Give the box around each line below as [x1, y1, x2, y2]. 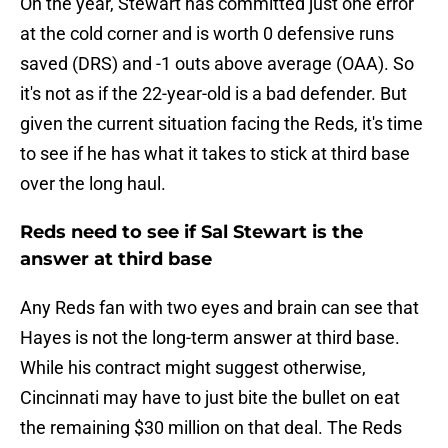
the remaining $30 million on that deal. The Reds [20, 417, 402, 439]
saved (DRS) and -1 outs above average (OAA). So [20, 53, 414, 75]
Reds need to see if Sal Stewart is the [20, 221, 363, 244]
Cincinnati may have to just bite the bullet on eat [20, 387, 400, 409]
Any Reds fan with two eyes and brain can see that [20, 297, 419, 319]
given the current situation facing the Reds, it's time [20, 113, 423, 135]
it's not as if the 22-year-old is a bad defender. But [20, 83, 407, 105]
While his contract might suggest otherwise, [20, 357, 366, 379]
